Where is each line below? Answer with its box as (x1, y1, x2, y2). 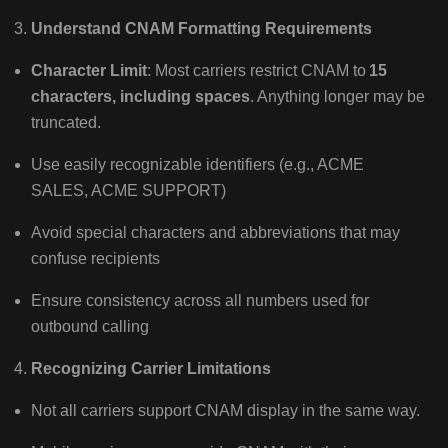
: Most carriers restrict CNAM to (146, 62, 369, 80)
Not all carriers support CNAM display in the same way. (30, 402, 424, 420)
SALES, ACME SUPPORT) (30, 182, 230, 200)
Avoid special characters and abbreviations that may (30, 224, 400, 242)
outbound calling (30, 318, 153, 336)
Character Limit (30, 62, 147, 80)
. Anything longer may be (249, 88, 425, 106)
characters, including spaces (30, 88, 250, 106)
